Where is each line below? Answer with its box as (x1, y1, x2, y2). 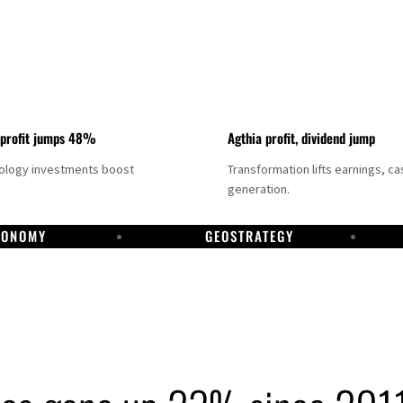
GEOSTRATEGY (204, 225, 294, 246)
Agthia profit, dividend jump (228, 128, 376, 148)
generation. (228, 181, 291, 198)
